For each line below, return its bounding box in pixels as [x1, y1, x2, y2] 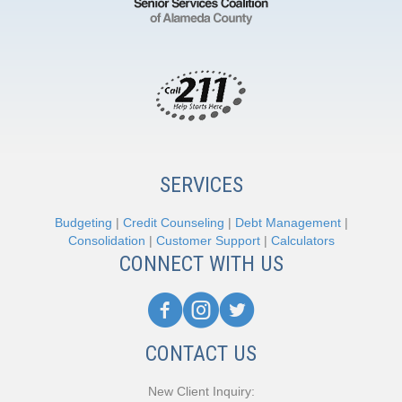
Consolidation [67, 233, 145, 248]
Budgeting [54, 215, 112, 230]
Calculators [270, 233, 335, 248]
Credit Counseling [122, 215, 224, 230]
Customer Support [155, 233, 260, 248]
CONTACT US [145, 341, 257, 366]
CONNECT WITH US [118, 251, 284, 276]
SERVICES [159, 172, 243, 197]
